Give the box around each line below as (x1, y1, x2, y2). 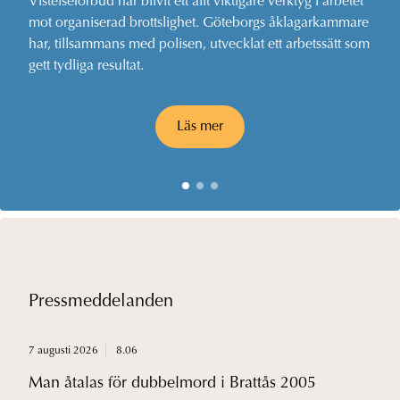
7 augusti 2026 (29, 346, 98, 357)
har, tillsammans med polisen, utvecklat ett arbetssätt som (29, 37, 370, 53)
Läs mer (177, 120, 223, 135)
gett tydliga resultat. (29, 59, 144, 74)
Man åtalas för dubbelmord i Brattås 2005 (29, 376, 316, 393)
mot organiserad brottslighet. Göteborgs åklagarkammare (29, 16, 369, 31)
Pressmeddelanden (29, 293, 173, 312)
